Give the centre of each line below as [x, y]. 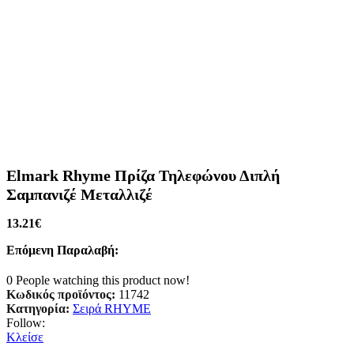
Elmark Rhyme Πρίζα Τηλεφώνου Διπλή [143, 176]
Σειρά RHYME [112, 309]
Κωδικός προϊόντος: [62, 295]
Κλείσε [25, 337]
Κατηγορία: [38, 309]
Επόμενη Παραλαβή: [62, 250]
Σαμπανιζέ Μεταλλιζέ [79, 195]
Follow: [26, 323]
